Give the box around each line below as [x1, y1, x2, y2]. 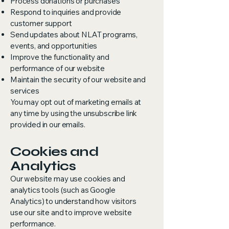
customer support [10, 18, 72, 28]
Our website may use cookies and [10, 174, 125, 184]
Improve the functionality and [10, 52, 109, 62]
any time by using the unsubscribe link [10, 108, 138, 118]
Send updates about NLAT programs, [10, 30, 138, 39]
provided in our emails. [10, 120, 85, 129]
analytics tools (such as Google [10, 185, 116, 195]
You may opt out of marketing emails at [10, 97, 142, 107]
